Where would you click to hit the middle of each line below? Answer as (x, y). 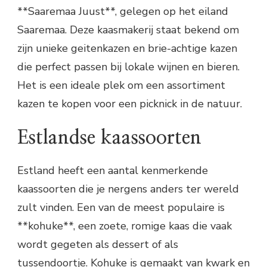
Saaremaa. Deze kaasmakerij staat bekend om (128, 30)
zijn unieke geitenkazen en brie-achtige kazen (127, 48)
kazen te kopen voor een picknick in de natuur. (130, 103)
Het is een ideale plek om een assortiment (121, 85)
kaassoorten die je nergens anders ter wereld (128, 189)
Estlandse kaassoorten (109, 137)
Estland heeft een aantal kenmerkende (113, 171)
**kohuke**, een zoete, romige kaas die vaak (125, 226)
